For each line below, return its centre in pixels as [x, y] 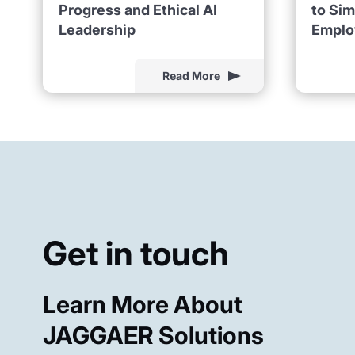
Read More [191, 76]
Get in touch [136, 253]
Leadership [97, 29]
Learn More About [142, 304]
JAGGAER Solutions [153, 335]
